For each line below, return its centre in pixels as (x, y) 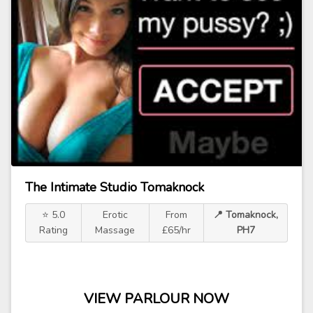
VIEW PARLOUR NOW (156, 299)
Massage (115, 230)
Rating (54, 230)
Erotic (115, 215)
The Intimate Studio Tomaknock (115, 187)
